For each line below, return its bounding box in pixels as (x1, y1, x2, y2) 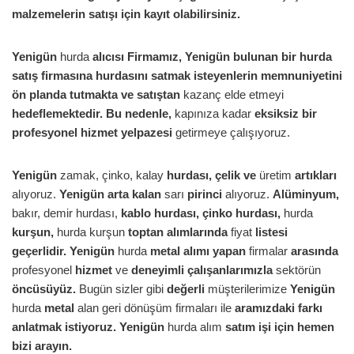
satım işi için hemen (225, 320, 334, 334)
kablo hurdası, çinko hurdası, (121, 206, 281, 220)
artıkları (295, 168, 337, 183)
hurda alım (168, 320, 225, 334)
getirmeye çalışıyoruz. (172, 126, 290, 140)
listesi (255, 225, 288, 239)
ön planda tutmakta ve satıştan (12, 88, 180, 102)
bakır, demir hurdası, (12, 206, 121, 220)
